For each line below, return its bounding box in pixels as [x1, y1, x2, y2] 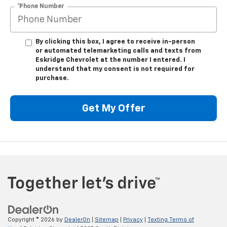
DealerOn [64, 216, 90, 222]
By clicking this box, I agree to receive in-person [35, 39, 195, 46]
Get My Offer [82, 103, 145, 113]
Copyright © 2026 [8, 216, 56, 222]
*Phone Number [17, 3, 64, 10]
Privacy [123, 216, 143, 222]
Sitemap [95, 216, 119, 222]
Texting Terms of [147, 216, 194, 222]
